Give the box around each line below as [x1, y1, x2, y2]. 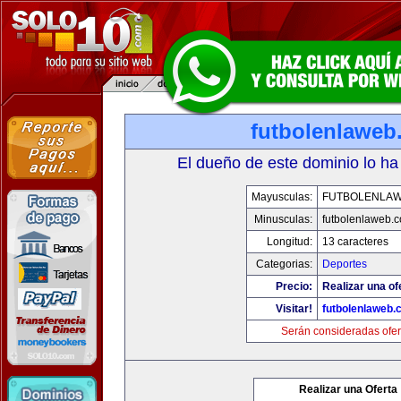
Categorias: [256, 258, 312, 270]
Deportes [322, 258, 367, 270]
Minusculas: [254, 213, 312, 226]
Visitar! [276, 303, 312, 315]
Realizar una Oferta [299, 383, 397, 396]
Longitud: [267, 235, 312, 248]
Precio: [276, 280, 312, 293]
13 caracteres [322, 235, 388, 248]
